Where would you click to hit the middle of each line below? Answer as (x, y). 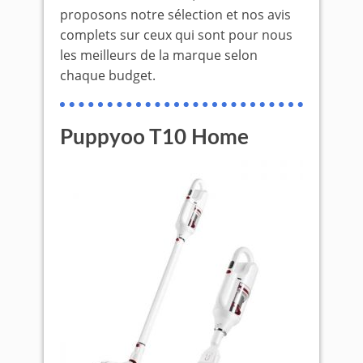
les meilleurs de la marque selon (159, 55)
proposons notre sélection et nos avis (175, 15)
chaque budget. (108, 75)
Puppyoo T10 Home (154, 138)
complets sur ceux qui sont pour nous (176, 35)
